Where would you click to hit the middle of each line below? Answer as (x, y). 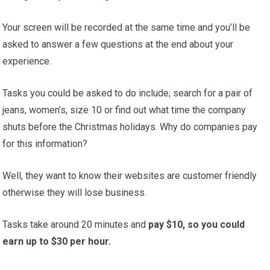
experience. (27, 61)
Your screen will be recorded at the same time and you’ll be (127, 28)
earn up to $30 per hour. (57, 242)
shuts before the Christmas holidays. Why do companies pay (130, 127)
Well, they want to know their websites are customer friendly (130, 176)
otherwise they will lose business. (75, 193)
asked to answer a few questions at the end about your (118, 45)
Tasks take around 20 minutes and (76, 225)
